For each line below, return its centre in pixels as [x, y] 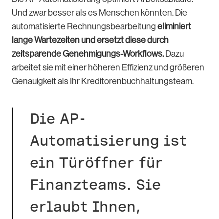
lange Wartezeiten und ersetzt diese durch [90, 40]
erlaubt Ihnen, [85, 207]
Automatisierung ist [109, 141]
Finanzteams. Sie [95, 185]
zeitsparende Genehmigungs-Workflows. [88, 54]
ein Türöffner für [96, 163]
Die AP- [58, 119]
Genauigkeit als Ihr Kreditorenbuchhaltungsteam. [103, 81]
